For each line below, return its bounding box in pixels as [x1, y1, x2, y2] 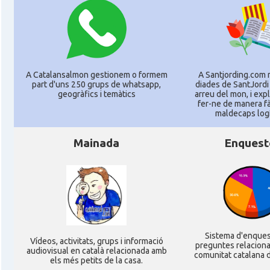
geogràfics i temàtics [57, 89, 136, 99]
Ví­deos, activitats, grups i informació [30, 236, 163, 246]
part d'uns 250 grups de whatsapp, [32, 80, 161, 89]
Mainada [74, 136, 119, 149]
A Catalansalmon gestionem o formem [25, 70, 168, 80]
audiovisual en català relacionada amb [26, 246, 167, 256]
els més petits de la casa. [50, 256, 143, 265]
